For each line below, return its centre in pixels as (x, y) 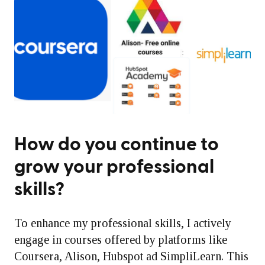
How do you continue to (117, 144)
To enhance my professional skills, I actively (123, 223)
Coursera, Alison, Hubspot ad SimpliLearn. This (131, 256)
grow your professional (114, 167)
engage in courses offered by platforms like (121, 240)
